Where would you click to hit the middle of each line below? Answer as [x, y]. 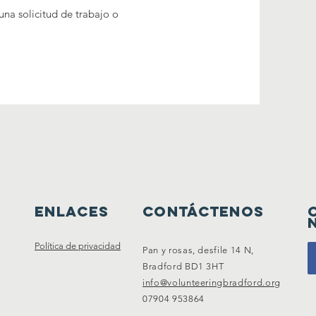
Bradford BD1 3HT [183, 266]
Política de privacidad [78, 246]
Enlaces [72, 211]
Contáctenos [203, 211]
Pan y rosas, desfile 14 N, [198, 250]
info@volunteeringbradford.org [212, 282]
